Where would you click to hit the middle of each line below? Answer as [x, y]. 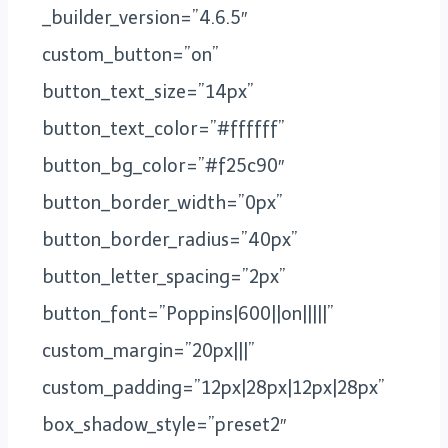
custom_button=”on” [130, 54]
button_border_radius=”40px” [170, 239]
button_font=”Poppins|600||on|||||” [188, 313]
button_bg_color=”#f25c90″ [163, 165]
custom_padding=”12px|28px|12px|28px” [213, 387]
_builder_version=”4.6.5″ [144, 17]
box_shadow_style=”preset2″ [164, 424]
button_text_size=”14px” [148, 91]
